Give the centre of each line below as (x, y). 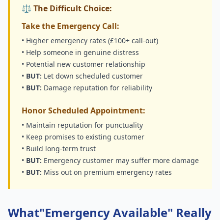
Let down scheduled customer (92, 76)
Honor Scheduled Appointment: (83, 110)
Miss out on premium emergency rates (107, 172)
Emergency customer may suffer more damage (120, 160)
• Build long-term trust (59, 149)
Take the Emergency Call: (70, 26)
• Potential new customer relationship (83, 64)
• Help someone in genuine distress (80, 52)
